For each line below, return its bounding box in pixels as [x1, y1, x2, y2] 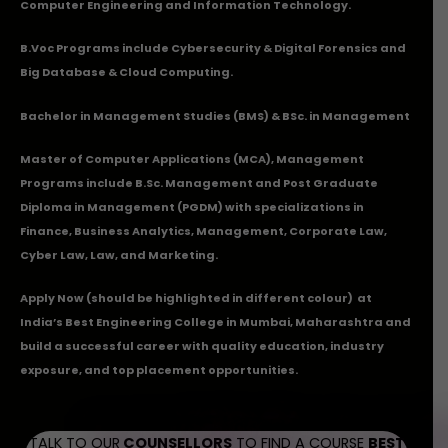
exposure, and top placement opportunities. [20, 362, 298, 379]
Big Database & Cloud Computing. [20, 64, 233, 81]
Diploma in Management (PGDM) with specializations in [20, 198, 364, 215]
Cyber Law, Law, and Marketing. [20, 246, 218, 263]
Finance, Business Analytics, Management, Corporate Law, [20, 222, 387, 239]
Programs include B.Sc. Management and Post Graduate [20, 174, 378, 191]
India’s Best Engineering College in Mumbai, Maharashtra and [20, 314, 411, 331]
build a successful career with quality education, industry [20, 338, 384, 355]
